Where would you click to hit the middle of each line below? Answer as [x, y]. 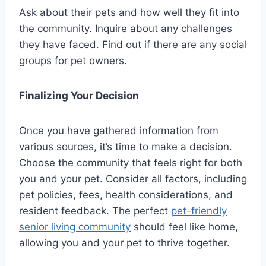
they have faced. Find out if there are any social [133, 44]
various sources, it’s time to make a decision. [126, 146]
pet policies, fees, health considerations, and [126, 194]
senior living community [75, 227]
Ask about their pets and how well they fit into [129, 12]
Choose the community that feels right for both [131, 162]
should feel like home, [184, 227]
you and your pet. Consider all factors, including [133, 178]
